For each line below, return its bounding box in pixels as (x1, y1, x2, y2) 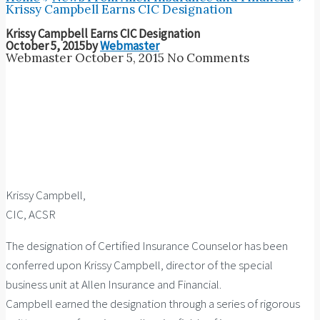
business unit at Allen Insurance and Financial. (6, 276, 221, 293)
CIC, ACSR (6, 206, 56, 223)
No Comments (167, 50, 249, 66)
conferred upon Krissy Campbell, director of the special (6, 257, 273, 274)
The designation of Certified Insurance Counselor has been (6, 238, 288, 254)
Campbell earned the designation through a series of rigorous (6, 296, 300, 312)
